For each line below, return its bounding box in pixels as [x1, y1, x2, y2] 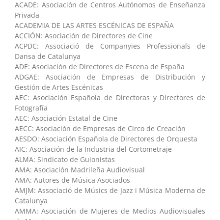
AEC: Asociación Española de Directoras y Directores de [15, 92, 205, 102]
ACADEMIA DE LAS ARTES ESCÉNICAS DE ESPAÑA [15, 20, 174, 30]
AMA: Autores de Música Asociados [15, 175, 130, 185]
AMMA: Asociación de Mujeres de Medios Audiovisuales [15, 206, 205, 216]
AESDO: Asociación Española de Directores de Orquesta [15, 134, 197, 143]
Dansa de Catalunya [15, 51, 81, 61]
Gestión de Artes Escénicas [15, 82, 103, 92]
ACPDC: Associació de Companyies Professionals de [15, 41, 205, 51]
